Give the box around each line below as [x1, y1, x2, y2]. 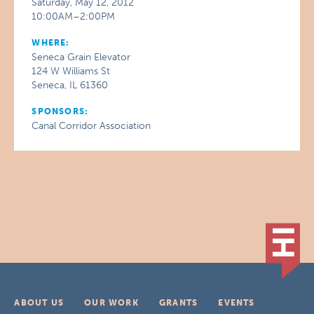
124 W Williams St [32, 65, 111, 77]
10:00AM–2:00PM [32, 11, 116, 22]
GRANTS [158, 298, 198, 308]
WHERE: [32, 38, 70, 48]
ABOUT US [14, 298, 64, 308]
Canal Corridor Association [32, 120, 151, 132]
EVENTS [218, 298, 255, 308]
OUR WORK [84, 298, 139, 308]
